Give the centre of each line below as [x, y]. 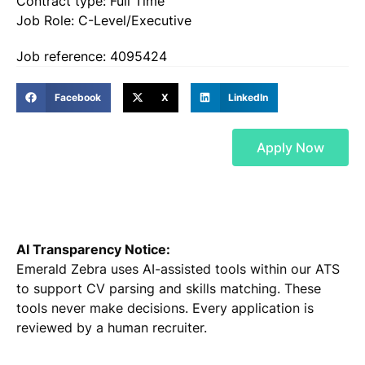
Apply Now [290, 147]
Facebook [77, 97]
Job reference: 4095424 [92, 56]
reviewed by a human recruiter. [112, 327]
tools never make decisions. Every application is [165, 308]
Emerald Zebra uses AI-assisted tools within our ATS [178, 268]
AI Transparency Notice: [93, 249]
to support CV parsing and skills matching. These [169, 288]
